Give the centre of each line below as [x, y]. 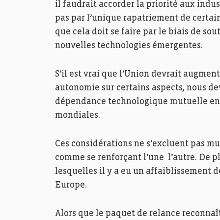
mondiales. [78, 115]
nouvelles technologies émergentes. [129, 46]
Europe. [71, 185]
